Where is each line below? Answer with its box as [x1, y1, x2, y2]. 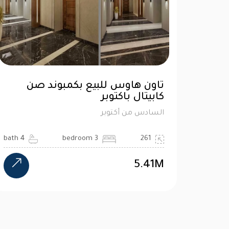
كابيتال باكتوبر [101, 92, 164, 103]
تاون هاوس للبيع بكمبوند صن [26, 81, 164, 92]
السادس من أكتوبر [101, 109, 164, 118]
